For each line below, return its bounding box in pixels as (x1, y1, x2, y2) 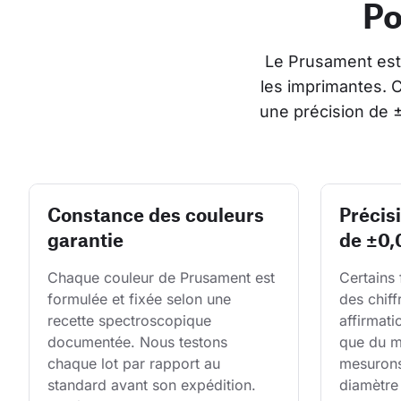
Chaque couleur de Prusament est (47, 269, 279, 287)
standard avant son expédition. (47, 376, 260, 395)
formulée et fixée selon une (47, 290, 235, 309)
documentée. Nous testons (47, 333, 232, 352)
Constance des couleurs (47, 203, 264, 226)
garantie (47, 228, 124, 252)
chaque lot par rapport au (47, 354, 225, 373)
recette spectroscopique (47, 311, 216, 330)
